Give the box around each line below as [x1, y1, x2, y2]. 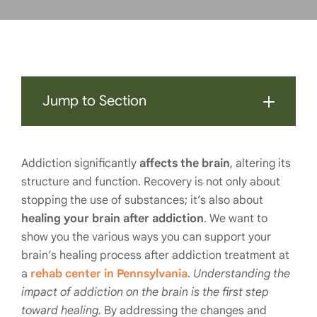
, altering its [230, 156, 291, 171]
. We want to [204, 212, 267, 226]
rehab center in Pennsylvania [30, 267, 188, 281]
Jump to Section [42, 92, 146, 110]
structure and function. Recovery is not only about [21, 175, 280, 189]
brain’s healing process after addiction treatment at [21, 248, 289, 263]
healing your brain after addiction [21, 212, 204, 226]
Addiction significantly [21, 156, 139, 171]
